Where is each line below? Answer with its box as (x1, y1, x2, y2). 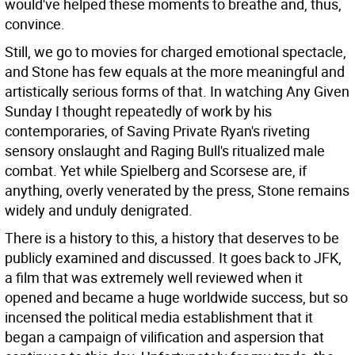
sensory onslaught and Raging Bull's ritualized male (5, 141, 325, 160)
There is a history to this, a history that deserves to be (5, 228, 339, 247)
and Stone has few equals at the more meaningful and (5, 62, 345, 81)
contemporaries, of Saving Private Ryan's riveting (5, 121, 310, 140)
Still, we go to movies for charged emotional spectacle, (5, 42, 346, 61)
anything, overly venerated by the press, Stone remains (5, 181, 349, 200)
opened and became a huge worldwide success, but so (5, 288, 348, 307)
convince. (5, 14, 65, 33)
